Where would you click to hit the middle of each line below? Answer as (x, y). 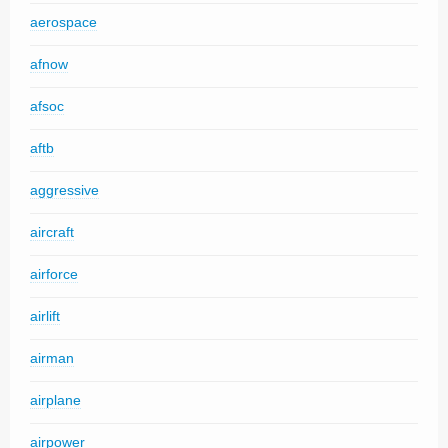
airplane (55, 400)
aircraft (52, 232)
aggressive (64, 190)
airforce (54, 274)
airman (52, 358)
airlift (45, 316)
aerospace (63, 22)
